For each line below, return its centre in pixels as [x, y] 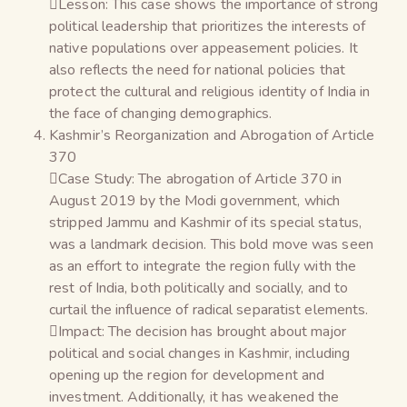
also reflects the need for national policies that [197, 69]
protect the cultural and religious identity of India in [210, 91]
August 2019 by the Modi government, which [195, 200]
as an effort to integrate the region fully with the [203, 266]
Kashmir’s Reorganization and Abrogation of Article [212, 135]
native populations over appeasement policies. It [203, 48]
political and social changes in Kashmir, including [200, 353]
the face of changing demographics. [161, 113]
